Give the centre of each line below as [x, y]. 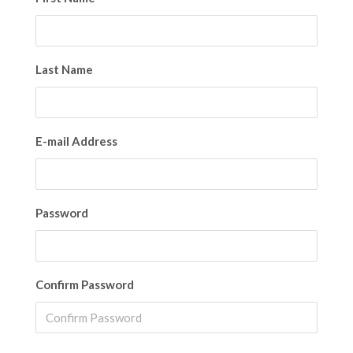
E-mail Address [76, 141]
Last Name [64, 69]
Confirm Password [84, 284]
